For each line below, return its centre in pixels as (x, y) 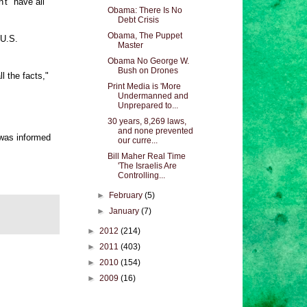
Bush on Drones (148, 71)
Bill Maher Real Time (146, 156)
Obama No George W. (148, 61)
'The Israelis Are (147, 166)
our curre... (137, 140)
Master (130, 45)
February (127, 195)
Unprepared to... (148, 106)
